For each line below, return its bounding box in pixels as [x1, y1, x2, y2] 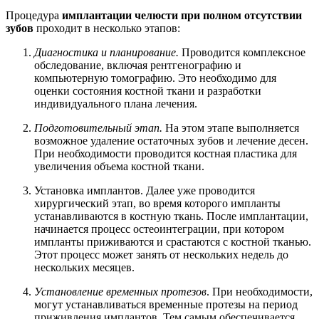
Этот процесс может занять [34, 248, 167, 261]
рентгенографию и [150, 58, 241, 71]
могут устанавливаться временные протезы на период [34, 298, 298, 310]
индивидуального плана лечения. [34, 97, 197, 110]
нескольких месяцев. [34, 261, 135, 273]
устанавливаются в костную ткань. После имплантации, [34, 209, 308, 222]
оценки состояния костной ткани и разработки [34, 84, 261, 97]
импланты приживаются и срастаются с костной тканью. [34, 235, 311, 248]
